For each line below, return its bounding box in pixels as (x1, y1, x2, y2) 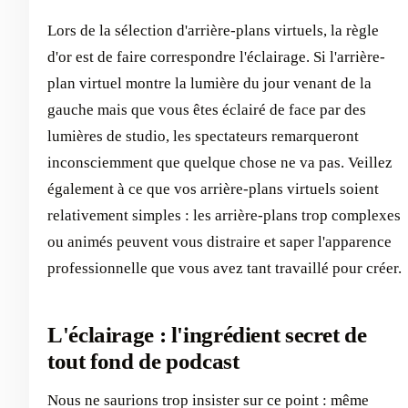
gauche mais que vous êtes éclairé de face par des (47, 101, 366, 119)
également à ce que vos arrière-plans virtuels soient (47, 180, 379, 199)
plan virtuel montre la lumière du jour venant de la (47, 75, 372, 93)
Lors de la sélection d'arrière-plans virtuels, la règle (47, 22, 379, 40)
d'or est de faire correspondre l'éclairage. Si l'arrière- (47, 48, 385, 66)
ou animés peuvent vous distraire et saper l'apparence (47, 233, 392, 251)
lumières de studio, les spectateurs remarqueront (47, 127, 359, 146)
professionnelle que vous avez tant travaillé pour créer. (47, 260, 402, 278)
